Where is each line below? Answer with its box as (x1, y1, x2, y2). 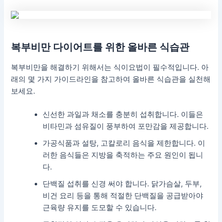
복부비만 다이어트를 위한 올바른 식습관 (11, 41, 190, 53)
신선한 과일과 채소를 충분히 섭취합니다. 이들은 (43, 110, 204, 119)
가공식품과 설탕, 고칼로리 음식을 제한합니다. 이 (43, 138, 206, 148)
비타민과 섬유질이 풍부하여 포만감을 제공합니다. (43, 121, 209, 131)
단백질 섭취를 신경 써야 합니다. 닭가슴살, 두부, (43, 179, 202, 188)
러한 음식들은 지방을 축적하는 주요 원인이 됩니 (43, 150, 204, 160)
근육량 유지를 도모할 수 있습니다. (43, 203, 157, 212)
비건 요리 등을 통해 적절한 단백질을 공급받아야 (43, 191, 204, 200)
